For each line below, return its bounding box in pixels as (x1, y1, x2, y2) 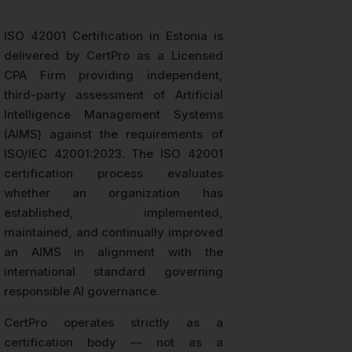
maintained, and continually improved (4, 225, 223, 240)
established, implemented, (4, 205, 223, 221)
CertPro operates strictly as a (4, 315, 223, 331)
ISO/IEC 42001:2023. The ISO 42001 (4, 146, 223, 162)
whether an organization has (4, 185, 223, 201)
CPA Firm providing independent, (4, 68, 223, 83)
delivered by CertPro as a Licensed (4, 48, 223, 64)
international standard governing (4, 264, 223, 280)
